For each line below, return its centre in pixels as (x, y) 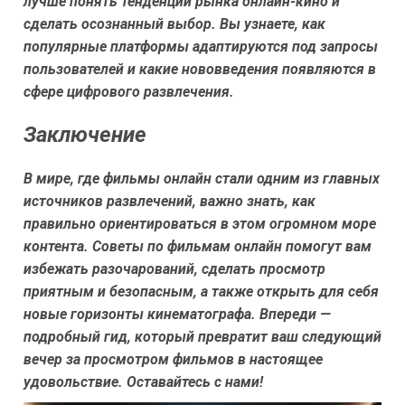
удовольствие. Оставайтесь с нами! (143, 381)
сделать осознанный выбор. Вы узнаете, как (174, 24)
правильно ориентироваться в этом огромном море (200, 223)
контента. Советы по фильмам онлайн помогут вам (198, 246)
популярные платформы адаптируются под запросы (201, 46)
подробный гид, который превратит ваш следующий (202, 336)
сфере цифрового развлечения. (129, 91)
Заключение (85, 134)
